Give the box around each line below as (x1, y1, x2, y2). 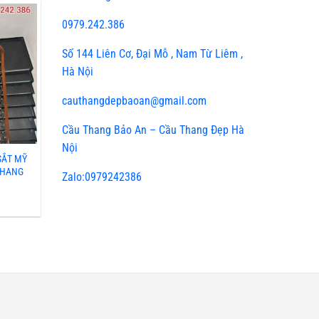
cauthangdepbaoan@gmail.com (62, 93, 207, 108)
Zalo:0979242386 (62, 169, 142, 184)
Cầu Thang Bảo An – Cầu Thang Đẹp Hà (62, 122, 245, 137)
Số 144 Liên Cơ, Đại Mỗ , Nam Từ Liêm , (62, 46, 244, 61)
